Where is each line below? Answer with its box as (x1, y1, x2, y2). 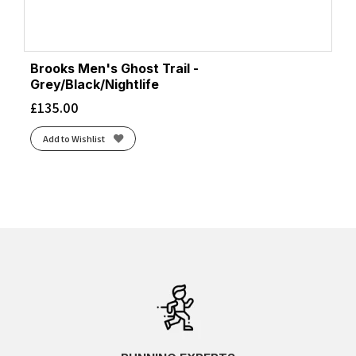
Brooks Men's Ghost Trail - (30, 61, 199, 77)
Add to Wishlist (42, 131, 105, 145)
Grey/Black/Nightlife (30, 77, 159, 93)
